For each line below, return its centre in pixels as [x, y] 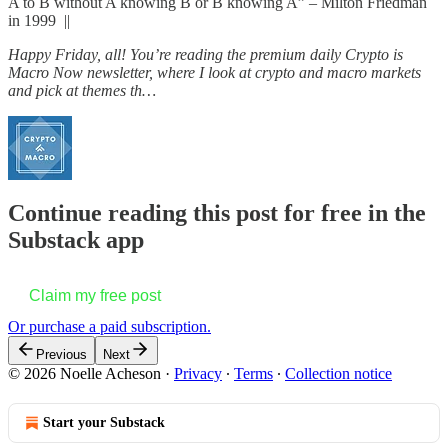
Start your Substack [104, 422]
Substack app [76, 239]
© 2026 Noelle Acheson [84, 373]
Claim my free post [95, 295]
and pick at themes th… [82, 90]
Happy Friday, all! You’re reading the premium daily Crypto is [205, 54]
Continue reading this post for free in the [217, 212]
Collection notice [338, 373]
